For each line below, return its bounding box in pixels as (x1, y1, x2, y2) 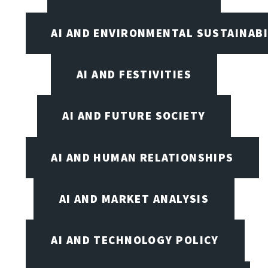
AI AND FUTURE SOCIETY (62, 108, 206, 123)
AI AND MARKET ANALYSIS (59, 191, 209, 206)
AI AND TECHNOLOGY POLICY (51, 233, 219, 248)
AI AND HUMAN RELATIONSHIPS (51, 150, 234, 165)
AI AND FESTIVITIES (77, 67, 191, 82)
